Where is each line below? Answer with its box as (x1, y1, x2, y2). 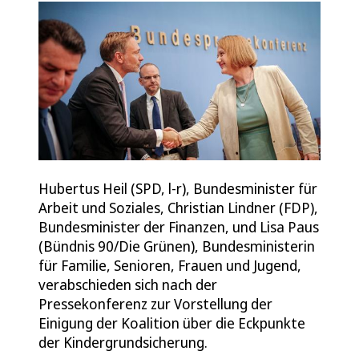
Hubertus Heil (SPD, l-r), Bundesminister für (38, 178, 317, 198)
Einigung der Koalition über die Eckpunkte (38, 313, 305, 333)
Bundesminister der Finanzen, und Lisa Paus (38, 216, 319, 236)
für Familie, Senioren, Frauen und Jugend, (38, 255, 301, 275)
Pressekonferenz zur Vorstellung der (38, 293, 272, 313)
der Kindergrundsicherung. (38, 332, 208, 352)
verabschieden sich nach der (38, 274, 217, 294)
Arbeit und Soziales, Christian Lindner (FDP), (38, 197, 318, 217)
